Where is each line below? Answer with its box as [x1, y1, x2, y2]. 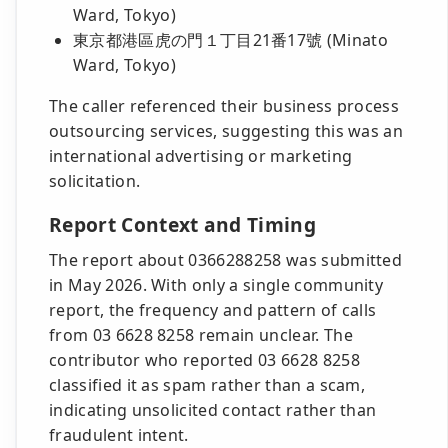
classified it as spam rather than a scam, [49, 374, 366, 396]
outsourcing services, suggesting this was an [49, 120, 404, 142]
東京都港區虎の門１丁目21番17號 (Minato [73, 29, 388, 51]
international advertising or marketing [49, 145, 353, 167]
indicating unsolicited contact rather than [49, 399, 377, 421]
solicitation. [49, 170, 141, 192]
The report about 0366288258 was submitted [49, 249, 403, 271]
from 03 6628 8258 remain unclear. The [49, 324, 353, 346]
